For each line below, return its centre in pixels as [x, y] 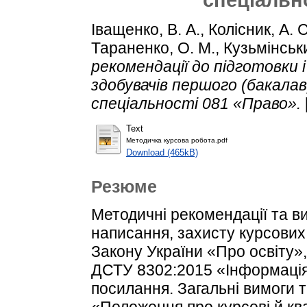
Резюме [124, 187]
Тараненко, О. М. [153, 48]
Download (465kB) [162, 153]
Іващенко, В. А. [146, 29]
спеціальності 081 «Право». [196, 103]
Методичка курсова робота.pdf [177, 140]
